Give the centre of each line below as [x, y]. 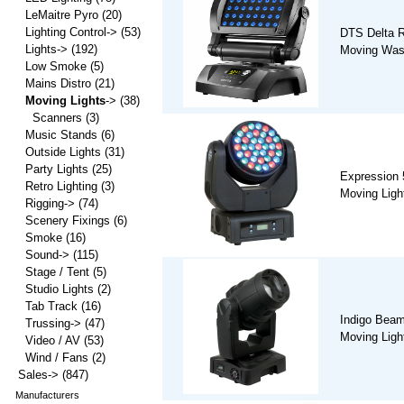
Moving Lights [65, 101]
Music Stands [61, 135]
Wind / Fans [57, 358]
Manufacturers [47, 395]
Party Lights [57, 169]
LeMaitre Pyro [62, 15]
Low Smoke [56, 66]
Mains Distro [58, 83]
